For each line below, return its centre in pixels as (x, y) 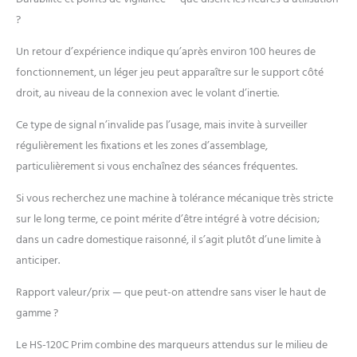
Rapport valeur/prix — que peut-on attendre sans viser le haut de (171, 293)
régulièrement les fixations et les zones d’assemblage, (142, 147)
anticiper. (38, 261)
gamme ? (37, 314)
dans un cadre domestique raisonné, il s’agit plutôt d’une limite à (169, 241)
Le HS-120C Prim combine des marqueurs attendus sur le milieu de (172, 346)
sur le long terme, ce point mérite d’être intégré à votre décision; (168, 220)
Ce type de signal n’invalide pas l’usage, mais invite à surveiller (162, 126)
